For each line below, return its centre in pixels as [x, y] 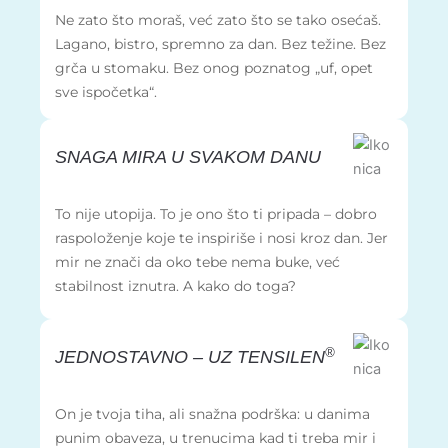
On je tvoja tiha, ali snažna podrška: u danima [212, 413]
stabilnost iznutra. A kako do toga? [175, 285]
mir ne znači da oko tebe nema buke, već [197, 261]
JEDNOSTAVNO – [131, 357]
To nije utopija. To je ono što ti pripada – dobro [215, 213]
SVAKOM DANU [254, 157]
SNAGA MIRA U [121, 157]
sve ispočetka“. [105, 92]
